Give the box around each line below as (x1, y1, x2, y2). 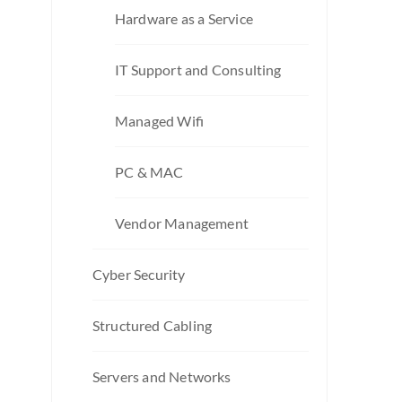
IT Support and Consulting (115, 60, 282, 78)
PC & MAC (115, 162, 184, 180)
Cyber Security (92, 265, 186, 283)
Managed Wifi (115, 111, 204, 129)
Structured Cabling (92, 316, 213, 334)
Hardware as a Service (115, 9, 253, 27)
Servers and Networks (92, 367, 232, 385)
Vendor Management (115, 214, 249, 232)
